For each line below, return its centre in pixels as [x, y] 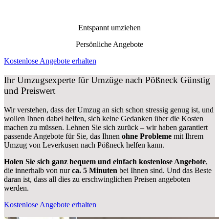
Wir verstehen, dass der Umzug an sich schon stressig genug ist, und [109, 109]
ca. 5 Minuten [95, 170]
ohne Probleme [147, 136]
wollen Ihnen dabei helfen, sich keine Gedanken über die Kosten [104, 118]
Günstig [194, 80]
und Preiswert [30, 90]
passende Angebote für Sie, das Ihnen [63, 136]
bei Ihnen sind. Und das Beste [164, 170]
